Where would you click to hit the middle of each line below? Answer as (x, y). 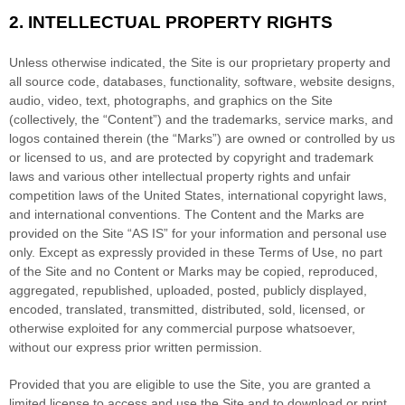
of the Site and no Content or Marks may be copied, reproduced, (193, 271)
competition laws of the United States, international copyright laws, (198, 195)
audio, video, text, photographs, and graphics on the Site (171, 100)
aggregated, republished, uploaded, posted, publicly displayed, (188, 290)
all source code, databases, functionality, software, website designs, (202, 81)
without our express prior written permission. (136, 347)
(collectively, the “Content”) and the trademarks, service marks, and (201, 119)
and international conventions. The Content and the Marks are (187, 214)
